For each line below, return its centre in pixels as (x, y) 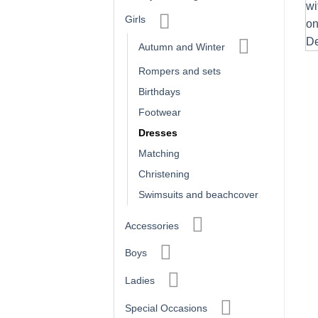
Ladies (140, 281)
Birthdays (159, 91)
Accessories (152, 225)
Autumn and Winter (182, 46)
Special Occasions (166, 308)
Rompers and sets (180, 71)
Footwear (160, 112)
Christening (164, 174)
